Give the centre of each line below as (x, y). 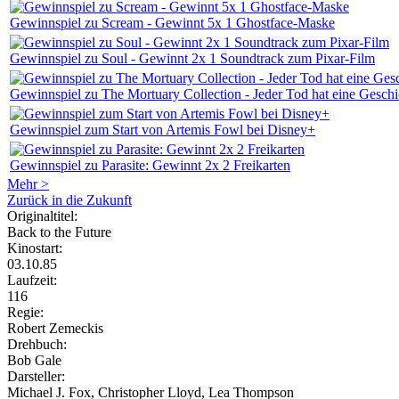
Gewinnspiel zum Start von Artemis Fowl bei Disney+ (163, 130)
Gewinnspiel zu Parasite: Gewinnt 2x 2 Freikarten (150, 166)
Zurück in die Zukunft (69, 200)
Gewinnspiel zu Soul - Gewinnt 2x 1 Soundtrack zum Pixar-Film (192, 59)
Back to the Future (59, 232)
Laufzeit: (32, 281)
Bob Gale (34, 361)
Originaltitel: (42, 216)
